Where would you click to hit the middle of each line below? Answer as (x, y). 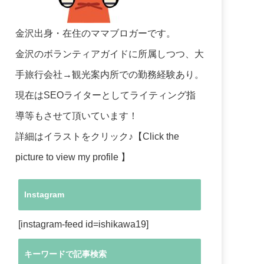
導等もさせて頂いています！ (77, 115)
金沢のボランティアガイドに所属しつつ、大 (110, 54)
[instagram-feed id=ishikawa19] (83, 224)
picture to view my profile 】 (73, 157)
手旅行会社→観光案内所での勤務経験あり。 (110, 74)
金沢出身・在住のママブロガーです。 (95, 33)
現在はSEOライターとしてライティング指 (105, 95)
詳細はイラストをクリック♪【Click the (97, 136)
